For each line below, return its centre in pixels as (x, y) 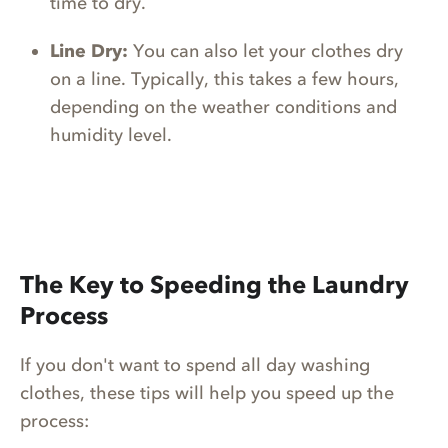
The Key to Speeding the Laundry (214, 285)
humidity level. (113, 134)
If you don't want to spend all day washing (195, 365)
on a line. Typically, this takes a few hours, (224, 78)
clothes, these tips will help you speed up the (207, 393)
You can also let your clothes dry (265, 50)
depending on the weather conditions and (223, 106)
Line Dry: (89, 50)
